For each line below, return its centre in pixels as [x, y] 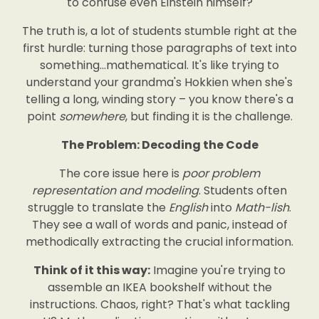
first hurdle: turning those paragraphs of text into [159, 48]
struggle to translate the [98, 208]
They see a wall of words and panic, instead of [159, 225]
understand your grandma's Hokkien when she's [159, 82]
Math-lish [262, 208]
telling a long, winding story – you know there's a [159, 99]
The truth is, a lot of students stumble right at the [159, 31]
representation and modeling [115, 190]
